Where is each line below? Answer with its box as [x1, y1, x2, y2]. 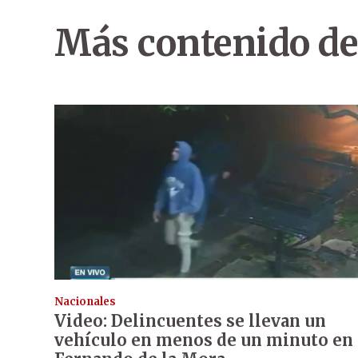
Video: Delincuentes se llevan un [54, 311, 326, 332]
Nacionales [54, 295, 116, 309]
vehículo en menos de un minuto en [54, 330, 353, 351]
